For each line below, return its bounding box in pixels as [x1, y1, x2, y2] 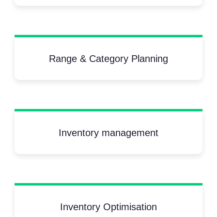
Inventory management [59, 127, 158, 139]
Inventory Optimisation [60, 201, 157, 213]
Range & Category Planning [49, 53, 168, 64]
